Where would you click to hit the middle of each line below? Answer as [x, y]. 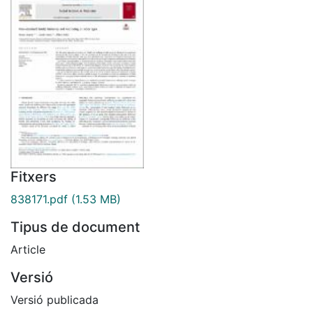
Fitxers [34, 176]
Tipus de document [75, 227]
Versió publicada [54, 299]
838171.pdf [39, 199]
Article [28, 249]
